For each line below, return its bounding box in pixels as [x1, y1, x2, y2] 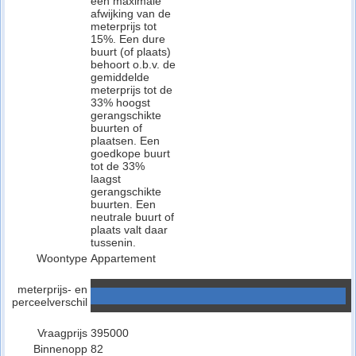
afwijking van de [91, 7, 171, 20]
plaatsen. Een [91, 134, 160, 147]
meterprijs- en [17, 283, 87, 296]
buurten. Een [91, 198, 156, 211]
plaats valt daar [91, 223, 168, 236]
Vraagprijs [37, 327, 87, 339]
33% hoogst [91, 96, 150, 109]
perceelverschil [12, 296, 87, 308]
